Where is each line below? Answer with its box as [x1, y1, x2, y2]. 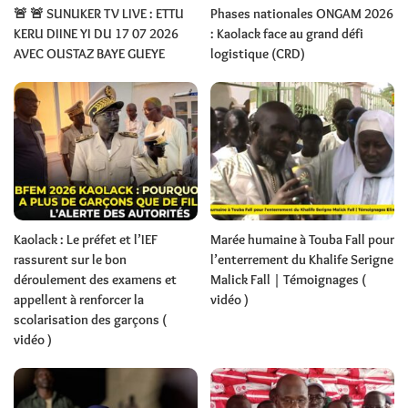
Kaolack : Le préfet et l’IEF [14, 230, 158, 248]
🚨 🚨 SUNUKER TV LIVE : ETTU [14, 5, 184, 23]
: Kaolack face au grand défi [210, 25, 363, 43]
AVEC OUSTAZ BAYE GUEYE [14, 46, 165, 63]
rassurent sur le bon [14, 250, 127, 268]
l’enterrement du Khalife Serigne [210, 250, 393, 268]
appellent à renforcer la [14, 291, 144, 308]
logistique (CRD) [210, 46, 305, 63]
